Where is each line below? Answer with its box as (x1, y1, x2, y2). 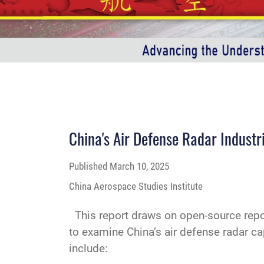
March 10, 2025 (110, 160, 169, 172)
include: (69, 241, 108, 255)
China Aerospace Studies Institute (69, 180, 203, 193)
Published (69, 160, 110, 172)
